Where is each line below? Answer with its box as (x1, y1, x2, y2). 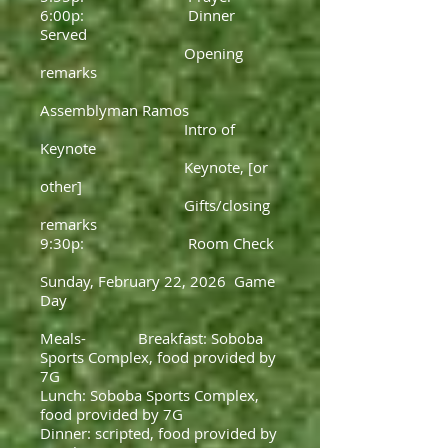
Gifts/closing (40, 195, 270, 215)
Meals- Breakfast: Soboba (40, 328, 263, 348)
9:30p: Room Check (40, 233, 274, 253)
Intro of (40, 119, 235, 139)
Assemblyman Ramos (40, 100, 189, 120)
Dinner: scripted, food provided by (40, 423, 277, 443)
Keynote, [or (40, 157, 268, 177)
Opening (40, 43, 243, 63)
